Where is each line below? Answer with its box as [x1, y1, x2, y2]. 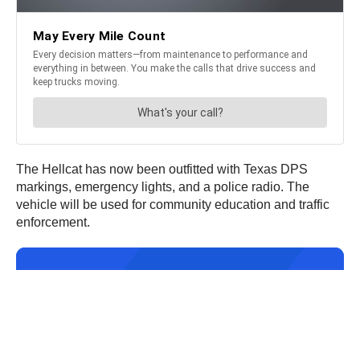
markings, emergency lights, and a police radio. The [16, 179, 309, 194]
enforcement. [16, 215, 90, 229]
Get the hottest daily [35, 289, 203, 312]
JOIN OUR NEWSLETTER [35, 271, 169, 284]
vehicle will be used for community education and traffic [16, 197, 329, 211]
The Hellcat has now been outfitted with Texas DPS [16, 162, 308, 176]
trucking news [35, 309, 150, 332]
